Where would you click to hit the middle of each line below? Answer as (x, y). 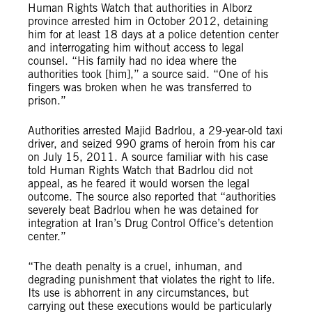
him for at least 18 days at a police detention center (153, 34)
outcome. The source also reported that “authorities (152, 197)
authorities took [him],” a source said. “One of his (148, 74)
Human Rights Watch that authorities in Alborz (140, 8)
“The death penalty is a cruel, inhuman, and (135, 266)
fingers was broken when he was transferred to (140, 87)
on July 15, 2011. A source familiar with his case (148, 157)
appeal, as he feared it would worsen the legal (139, 184)
